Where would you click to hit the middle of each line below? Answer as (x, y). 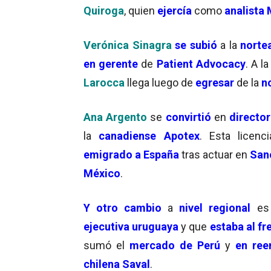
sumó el (107, 245)
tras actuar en (213, 154)
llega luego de (160, 82)
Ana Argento (117, 117)
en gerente (113, 64)
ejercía (175, 10)
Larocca (104, 82)
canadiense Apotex (145, 135)
